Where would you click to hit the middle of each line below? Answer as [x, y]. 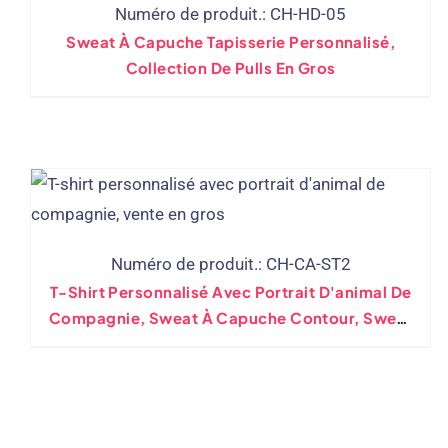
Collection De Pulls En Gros [230, 67]
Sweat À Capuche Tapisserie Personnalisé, [231, 41]
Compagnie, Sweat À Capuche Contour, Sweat [230, 317]
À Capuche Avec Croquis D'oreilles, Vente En [230, 343]
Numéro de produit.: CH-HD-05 [231, 14]
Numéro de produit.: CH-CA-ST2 [230, 264]
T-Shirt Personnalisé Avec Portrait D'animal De [230, 291]
